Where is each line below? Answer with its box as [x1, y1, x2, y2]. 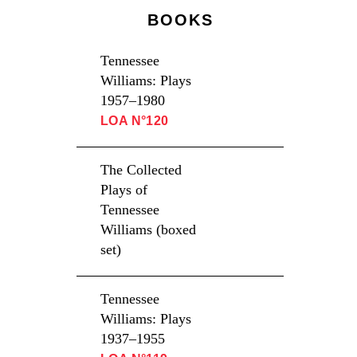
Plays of [100, 182, 147, 198]
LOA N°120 [100, 114, 169, 127]
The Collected [100, 162, 182, 178]
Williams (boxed [100, 222, 196, 237]
